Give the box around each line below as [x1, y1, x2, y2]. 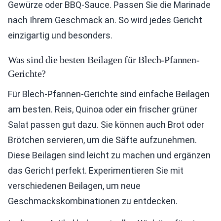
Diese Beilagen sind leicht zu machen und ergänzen [8, 150, 211, 161]
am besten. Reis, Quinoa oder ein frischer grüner [8, 104, 197, 115]
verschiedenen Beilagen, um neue [8, 181, 141, 191]
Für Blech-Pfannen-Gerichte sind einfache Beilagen [8, 89, 210, 100]
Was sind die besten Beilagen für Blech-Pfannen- [8, 54, 200, 66]
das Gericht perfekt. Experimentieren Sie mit [8, 165, 184, 176]
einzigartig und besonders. [8, 30, 112, 41]
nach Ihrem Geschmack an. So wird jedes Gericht [8, 15, 202, 26]
